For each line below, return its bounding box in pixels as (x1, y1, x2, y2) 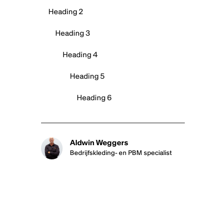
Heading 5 (69, 71, 105, 81)
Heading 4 (63, 49, 98, 59)
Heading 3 (55, 28, 90, 38)
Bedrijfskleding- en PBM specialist (69, 149, 172, 157)
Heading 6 (77, 92, 112, 102)
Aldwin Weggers (69, 138, 128, 148)
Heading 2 (48, 6, 83, 16)
